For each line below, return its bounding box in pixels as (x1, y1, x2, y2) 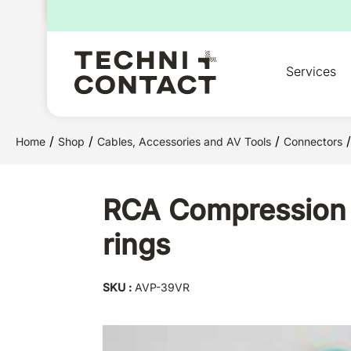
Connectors (284, 135, 342, 148)
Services (286, 63, 336, 79)
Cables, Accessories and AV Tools (97, 135, 271, 148)
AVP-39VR (134, 280, 190, 295)
